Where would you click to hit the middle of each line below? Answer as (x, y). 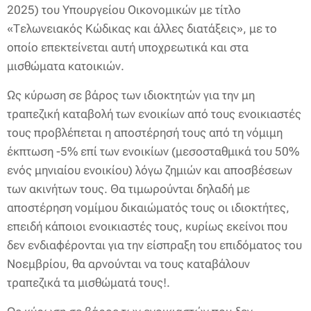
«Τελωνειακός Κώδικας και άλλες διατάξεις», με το (142, 28)
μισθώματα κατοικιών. (66, 66)
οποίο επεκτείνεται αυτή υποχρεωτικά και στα (128, 47)
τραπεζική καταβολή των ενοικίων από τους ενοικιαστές (154, 114)
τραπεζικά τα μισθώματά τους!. (89, 283)
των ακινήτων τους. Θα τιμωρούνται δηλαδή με (128, 189)
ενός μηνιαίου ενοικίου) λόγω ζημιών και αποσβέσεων (150, 170)
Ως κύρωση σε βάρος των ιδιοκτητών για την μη (131, 95)
